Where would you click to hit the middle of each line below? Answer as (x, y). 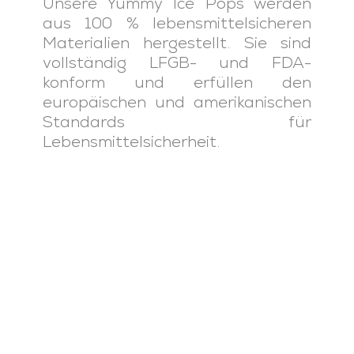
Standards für (177, 121)
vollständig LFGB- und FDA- (177, 62)
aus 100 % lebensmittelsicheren (177, 23)
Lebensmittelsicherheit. (131, 141)
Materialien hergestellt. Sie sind (177, 42)
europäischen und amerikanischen (177, 102)
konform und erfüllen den (177, 82)
